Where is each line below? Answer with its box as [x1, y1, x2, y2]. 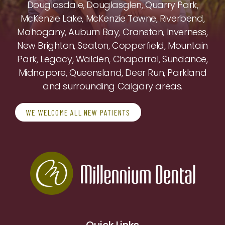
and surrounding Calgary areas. [42, 80, 182, 93]
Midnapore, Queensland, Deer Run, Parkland [18, 66, 207, 79]
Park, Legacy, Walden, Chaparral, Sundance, [17, 53, 208, 66]
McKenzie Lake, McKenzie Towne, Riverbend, [20, 12, 205, 25]
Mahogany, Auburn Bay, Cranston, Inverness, [17, 26, 208, 39]
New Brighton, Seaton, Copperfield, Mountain [17, 39, 208, 52]
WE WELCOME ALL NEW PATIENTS [26, 107, 131, 118]
